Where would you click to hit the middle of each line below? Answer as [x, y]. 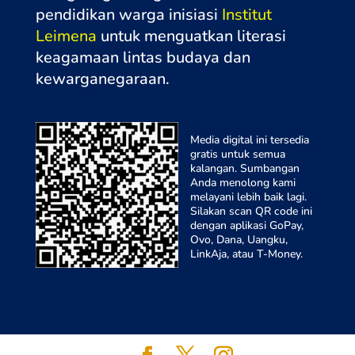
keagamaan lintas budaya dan [143, 58]
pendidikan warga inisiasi [128, 15]
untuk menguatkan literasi [191, 36]
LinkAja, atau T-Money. [246, 254]
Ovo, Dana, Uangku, [239, 240]
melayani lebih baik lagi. [248, 197]
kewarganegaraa [96, 79]
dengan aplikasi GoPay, [246, 226]
